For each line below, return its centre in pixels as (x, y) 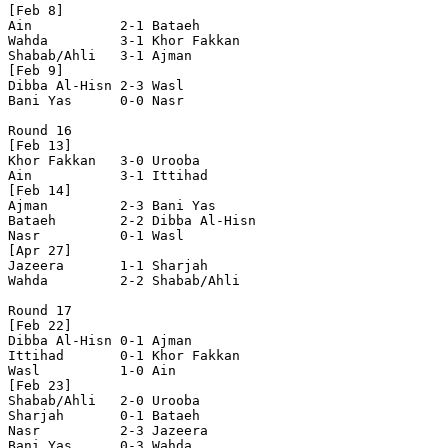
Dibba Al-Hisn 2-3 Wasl (136, 86)
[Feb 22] (40, 326)
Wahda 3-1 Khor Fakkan (136, 41)
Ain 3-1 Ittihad (136, 176)
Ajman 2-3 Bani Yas (136, 206)
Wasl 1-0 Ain (136, 371)
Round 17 (40, 311)
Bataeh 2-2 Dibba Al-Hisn (136, 221)
